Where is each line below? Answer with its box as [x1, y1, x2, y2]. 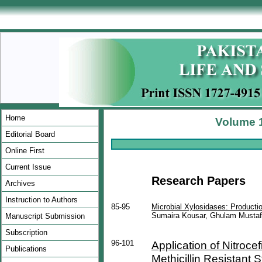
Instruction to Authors [5, 195, 78, 204]
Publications [5, 244, 47, 253]
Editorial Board [5, 130, 55, 139]
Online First [5, 146, 44, 155]
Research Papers [151, 174, 246, 187]
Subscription [5, 228, 47, 237]
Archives [5, 179, 35, 188]
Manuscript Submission [5, 212, 85, 220]
